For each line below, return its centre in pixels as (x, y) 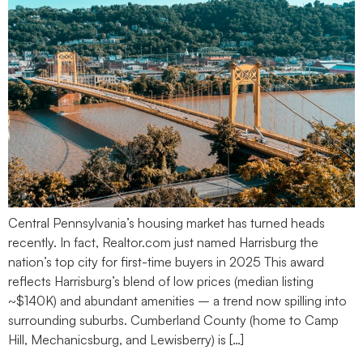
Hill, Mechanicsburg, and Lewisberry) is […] (126, 340)
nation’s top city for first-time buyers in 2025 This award (166, 262)
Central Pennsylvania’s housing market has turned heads (167, 223)
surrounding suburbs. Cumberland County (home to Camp (173, 320)
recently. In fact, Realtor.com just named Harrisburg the (163, 243)
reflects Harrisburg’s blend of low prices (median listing (161, 282)
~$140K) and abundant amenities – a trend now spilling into (177, 301)
